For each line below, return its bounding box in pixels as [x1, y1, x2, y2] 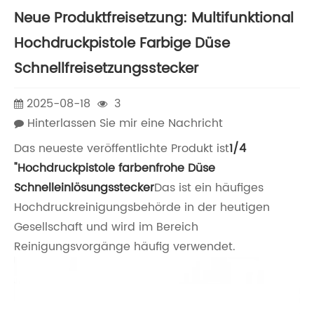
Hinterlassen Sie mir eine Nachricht [27, 114, 223, 132]
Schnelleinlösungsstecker [14, 179, 154, 198]
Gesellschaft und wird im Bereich [14, 218, 198, 237]
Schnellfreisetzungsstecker [14, 57, 198, 81]
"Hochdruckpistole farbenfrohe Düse [14, 159, 215, 178]
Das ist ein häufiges [154, 179, 264, 198]
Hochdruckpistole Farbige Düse [14, 32, 230, 55]
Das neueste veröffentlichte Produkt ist [14, 139, 229, 158]
